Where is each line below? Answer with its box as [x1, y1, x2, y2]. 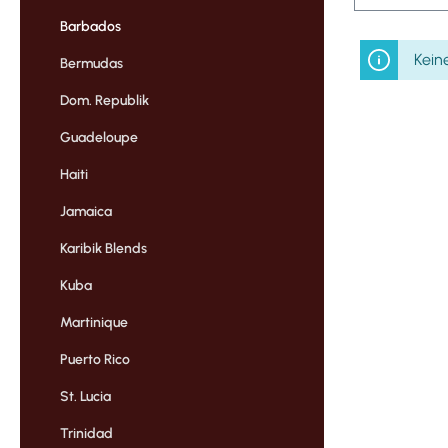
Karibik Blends [60, 239, 147, 257]
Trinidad [60, 424, 113, 442]
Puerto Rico [60, 350, 130, 368]
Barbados [60, 17, 121, 35]
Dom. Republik [60, 91, 149, 109]
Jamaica [60, 202, 112, 220]
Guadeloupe [60, 128, 138, 146]
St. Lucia [60, 387, 111, 405]
